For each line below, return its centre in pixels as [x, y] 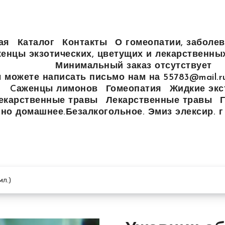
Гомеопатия [134, 89]
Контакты [85, 43]
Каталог [36, 43]
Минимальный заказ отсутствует [134, 66]
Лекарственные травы [159, 100]
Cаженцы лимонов [54, 89]
